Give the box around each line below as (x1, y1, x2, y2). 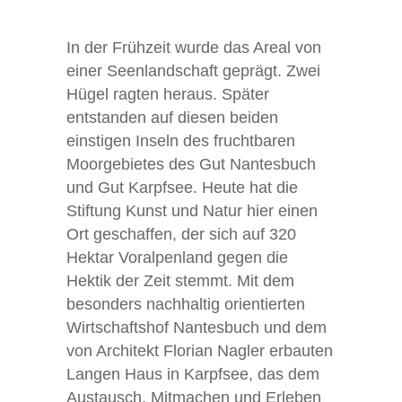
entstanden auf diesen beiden (66, 109, 278, 127)
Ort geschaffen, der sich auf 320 (66, 225, 296, 243)
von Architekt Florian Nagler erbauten (66, 342, 333, 360)
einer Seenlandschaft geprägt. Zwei (66, 62, 320, 80)
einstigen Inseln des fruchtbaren (66, 132, 295, 150)
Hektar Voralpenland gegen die (66, 249, 288, 267)
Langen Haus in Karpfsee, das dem (66, 365, 319, 383)
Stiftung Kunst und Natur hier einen (66, 202, 318, 220)
